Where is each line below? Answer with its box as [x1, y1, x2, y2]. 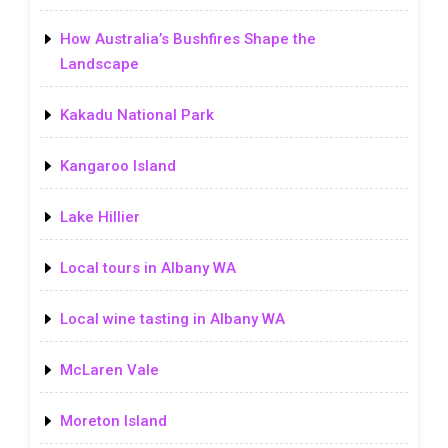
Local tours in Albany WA [60, 258, 236, 277]
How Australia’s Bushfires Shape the [60, 29, 316, 48]
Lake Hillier [60, 207, 140, 226]
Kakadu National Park [60, 105, 214, 124]
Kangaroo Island [60, 156, 176, 175]
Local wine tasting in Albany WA [60, 309, 285, 328]
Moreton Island [60, 411, 167, 430]
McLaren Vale [60, 360, 159, 379]
